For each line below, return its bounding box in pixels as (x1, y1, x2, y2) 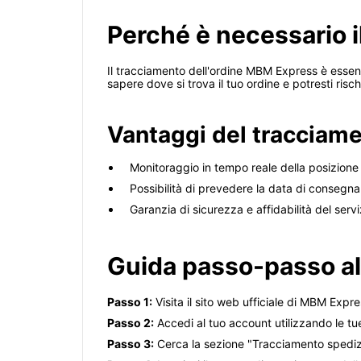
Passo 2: (107, 316, 154, 330)
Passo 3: (107, 337, 154, 351)
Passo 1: (107, 295, 152, 309)
